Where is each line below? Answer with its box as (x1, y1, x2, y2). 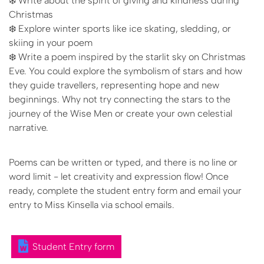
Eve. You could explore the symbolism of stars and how (9, 65, 242, 77)
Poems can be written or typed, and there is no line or (9, 157, 237, 169)
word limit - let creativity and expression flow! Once (9, 171, 229, 183)
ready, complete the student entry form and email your (9, 185, 242, 197)
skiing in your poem (9, 37, 93, 48)
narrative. (9, 121, 48, 133)
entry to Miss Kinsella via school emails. (9, 199, 174, 211)
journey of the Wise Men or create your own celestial (9, 107, 232, 119)
